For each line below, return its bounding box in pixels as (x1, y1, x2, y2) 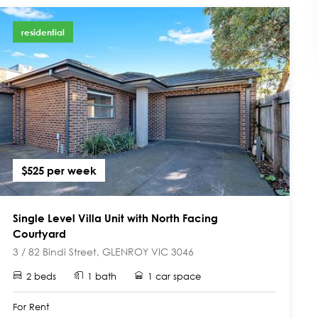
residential (21, 26, 65, 38)
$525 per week (21, 163, 97, 177)
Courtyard (13, 226, 66, 240)
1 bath (87, 270, 116, 283)
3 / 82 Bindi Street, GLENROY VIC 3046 (13, 244, 194, 258)
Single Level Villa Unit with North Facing (13, 211, 218, 224)
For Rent (13, 300, 49, 313)
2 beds (26, 270, 56, 283)
